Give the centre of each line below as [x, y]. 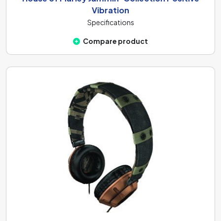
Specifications [110, 22]
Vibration [110, 10]
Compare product [115, 41]
